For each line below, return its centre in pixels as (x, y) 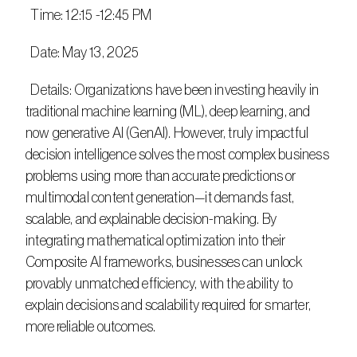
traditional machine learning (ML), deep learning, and (168, 112)
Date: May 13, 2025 (85, 53)
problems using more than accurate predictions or (161, 176)
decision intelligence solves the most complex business (177, 155)
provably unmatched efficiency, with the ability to (159, 284)
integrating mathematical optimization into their (156, 241)
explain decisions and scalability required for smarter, (168, 305)
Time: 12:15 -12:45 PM (91, 15)
